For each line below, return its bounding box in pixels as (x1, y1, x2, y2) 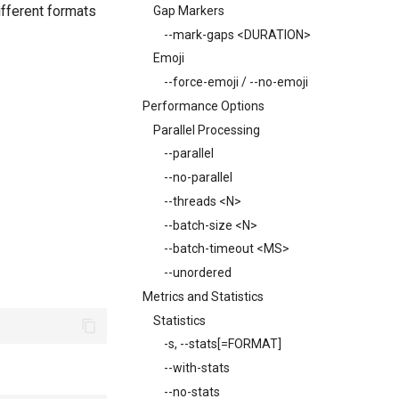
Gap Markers (153, 3, 224, 18)
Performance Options (142, 98, 265, 113)
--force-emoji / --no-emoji (164, 75, 308, 89)
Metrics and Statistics (142, 289, 264, 304)
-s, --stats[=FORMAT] (164, 337, 281, 352)
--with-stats (164, 361, 230, 375)
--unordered (164, 265, 232, 280)
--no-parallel (164, 170, 232, 184)
